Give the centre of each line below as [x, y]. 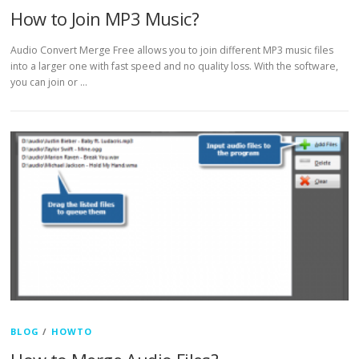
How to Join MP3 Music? [105, 18]
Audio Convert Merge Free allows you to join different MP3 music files [172, 50]
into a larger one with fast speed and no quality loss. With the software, [175, 66]
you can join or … [49, 82]
